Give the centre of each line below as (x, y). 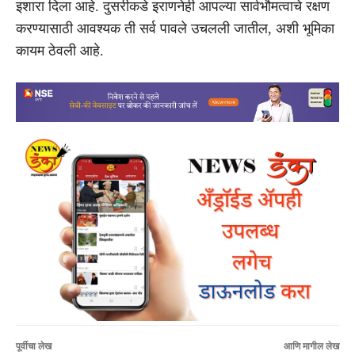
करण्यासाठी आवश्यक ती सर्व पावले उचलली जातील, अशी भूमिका (175, 28)
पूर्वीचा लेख (34, 346)
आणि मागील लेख (311, 346)
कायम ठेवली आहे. (60, 50)
